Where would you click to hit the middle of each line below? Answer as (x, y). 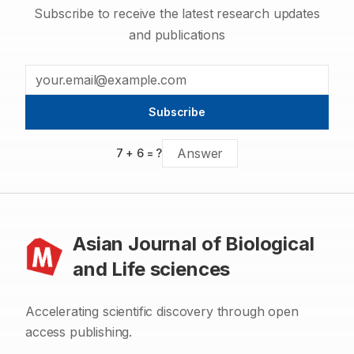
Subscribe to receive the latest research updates (177, 13)
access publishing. (79, 331)
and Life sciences (152, 269)
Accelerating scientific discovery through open (162, 311)
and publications (177, 34)
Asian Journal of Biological (194, 243)
